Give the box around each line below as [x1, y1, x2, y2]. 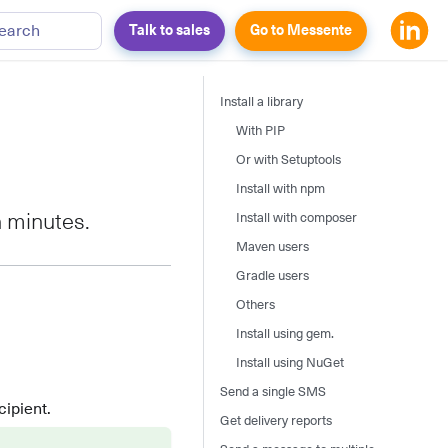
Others [236, 299, 275, 312]
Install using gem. [236, 328, 334, 341]
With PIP [236, 125, 285, 138]
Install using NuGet [236, 357, 344, 370]
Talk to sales [129, 23, 210, 38]
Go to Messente [250, 23, 352, 38]
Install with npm [236, 183, 325, 196]
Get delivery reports [220, 415, 332, 428]
